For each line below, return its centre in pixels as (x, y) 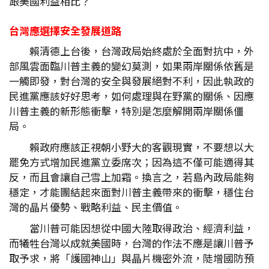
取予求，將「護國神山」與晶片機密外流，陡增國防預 (131, 258)
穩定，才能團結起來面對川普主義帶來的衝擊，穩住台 (131, 192)
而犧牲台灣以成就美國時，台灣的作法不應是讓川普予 (131, 243)
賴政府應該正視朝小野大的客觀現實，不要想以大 (142, 147)
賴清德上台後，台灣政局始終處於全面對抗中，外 (142, 51)
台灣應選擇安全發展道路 (65, 30)
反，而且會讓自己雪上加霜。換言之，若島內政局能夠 (131, 177)
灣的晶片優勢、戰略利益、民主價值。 (96, 207)
